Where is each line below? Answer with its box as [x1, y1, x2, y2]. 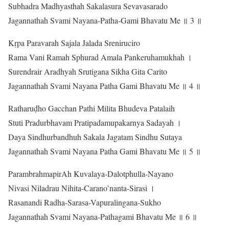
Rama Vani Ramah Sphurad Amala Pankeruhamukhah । [8, 52, 192, 63]
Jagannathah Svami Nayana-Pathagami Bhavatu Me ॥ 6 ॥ [8, 211, 197, 222]
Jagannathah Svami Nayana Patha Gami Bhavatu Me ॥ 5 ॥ [8, 146, 201, 157]
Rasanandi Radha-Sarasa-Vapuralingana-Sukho [8, 197, 161, 208]
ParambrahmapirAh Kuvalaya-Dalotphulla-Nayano [8, 168, 173, 179]
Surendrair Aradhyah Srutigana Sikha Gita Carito [8, 66, 167, 77]
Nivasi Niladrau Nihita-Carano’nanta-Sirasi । [8, 182, 155, 194]
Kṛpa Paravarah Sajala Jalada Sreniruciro [8, 37, 140, 49]
